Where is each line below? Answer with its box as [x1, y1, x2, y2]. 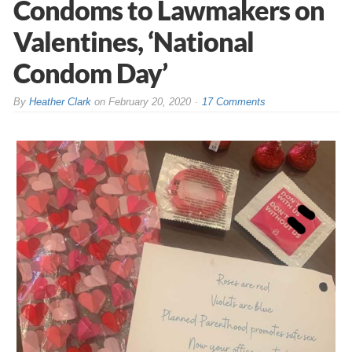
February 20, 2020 [108, 95, 191, 108]
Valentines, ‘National [13, 24, 254, 57]
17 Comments [201, 95, 266, 108]
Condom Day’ [13, 56, 167, 89]
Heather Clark [28, 95, 91, 108]
